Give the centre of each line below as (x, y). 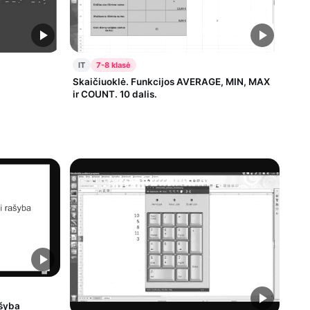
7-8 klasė (113, 65)
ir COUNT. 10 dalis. (115, 94)
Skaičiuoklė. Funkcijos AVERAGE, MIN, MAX (171, 81)
